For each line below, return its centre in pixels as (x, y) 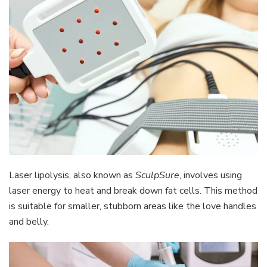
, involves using (211, 175)
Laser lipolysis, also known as (72, 175)
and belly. (29, 221)
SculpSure (157, 175)
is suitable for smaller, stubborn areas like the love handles (133, 206)
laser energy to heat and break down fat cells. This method (133, 190)
